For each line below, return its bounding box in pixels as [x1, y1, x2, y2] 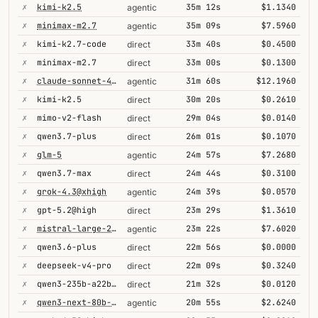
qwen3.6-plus [37, 241, 97, 252]
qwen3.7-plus [37, 131, 97, 141]
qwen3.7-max [37, 168, 92, 178]
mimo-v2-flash [37, 112, 102, 123]
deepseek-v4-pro [37, 260, 111, 270]
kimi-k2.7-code [37, 38, 106, 49]
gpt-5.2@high [37, 204, 97, 215]
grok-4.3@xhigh [37, 186, 106, 197]
